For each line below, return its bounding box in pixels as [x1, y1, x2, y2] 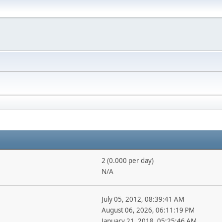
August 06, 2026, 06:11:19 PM [101, 206, 195, 215]
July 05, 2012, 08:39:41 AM [101, 195, 184, 204]
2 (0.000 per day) [101, 156, 154, 165]
